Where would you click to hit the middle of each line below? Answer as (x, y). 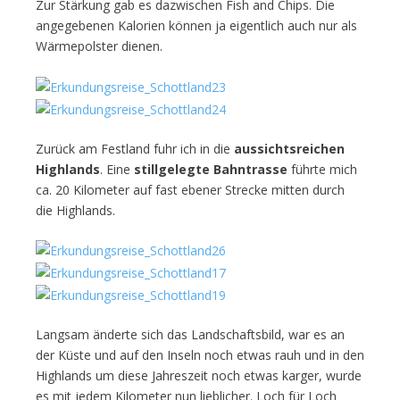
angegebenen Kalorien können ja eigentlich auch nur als (196, 25)
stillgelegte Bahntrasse (211, 169)
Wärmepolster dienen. (99, 46)
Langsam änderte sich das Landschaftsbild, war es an (190, 334)
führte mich (322, 169)
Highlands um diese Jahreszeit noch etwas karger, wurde (199, 375)
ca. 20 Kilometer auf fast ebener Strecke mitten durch (190, 189)
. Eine (117, 169)
